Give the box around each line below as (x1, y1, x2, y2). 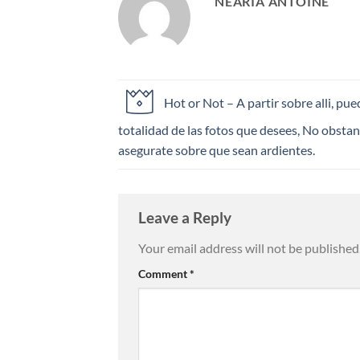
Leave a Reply (138, 208, 235, 227)
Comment (138, 266, 190, 280)
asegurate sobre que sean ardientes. (118, 142, 315, 158)
